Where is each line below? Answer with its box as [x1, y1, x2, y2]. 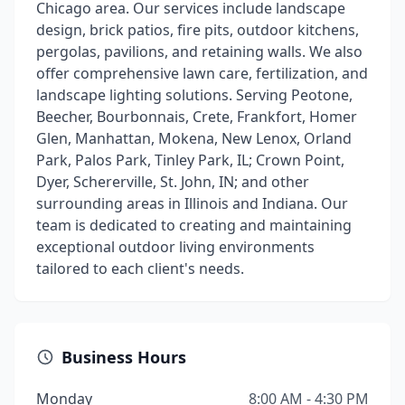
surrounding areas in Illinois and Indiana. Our [36, 193, 348, 213]
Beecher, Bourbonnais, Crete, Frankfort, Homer [36, 107, 357, 127]
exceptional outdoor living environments [36, 237, 315, 257]
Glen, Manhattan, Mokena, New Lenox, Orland [36, 128, 352, 148]
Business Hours [61, 346, 186, 368]
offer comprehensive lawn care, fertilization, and [36, 63, 368, 83]
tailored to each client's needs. [36, 259, 244, 278]
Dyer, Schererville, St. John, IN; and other [36, 172, 309, 192]
